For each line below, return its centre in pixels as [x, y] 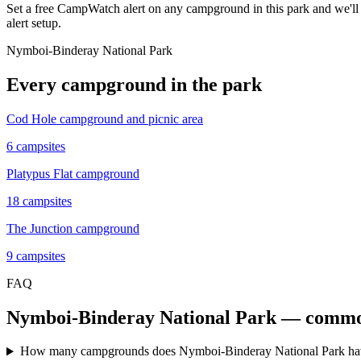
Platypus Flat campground [73, 173]
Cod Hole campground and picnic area [105, 118]
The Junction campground [73, 228]
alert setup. [34, 23]
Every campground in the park [134, 84]
